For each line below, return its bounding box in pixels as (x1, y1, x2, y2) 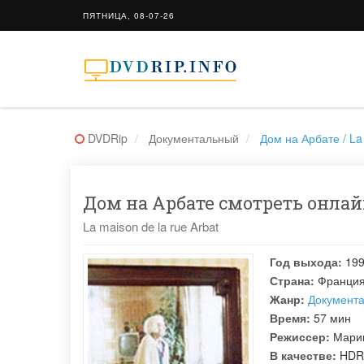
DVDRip (88, 130, 128, 146)
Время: (270, 310, 310, 326)
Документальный (149, 130, 239, 146)
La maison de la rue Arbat (83, 218, 219, 235)
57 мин (310, 310, 351, 326)
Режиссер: (270, 328, 330, 344)
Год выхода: (270, 253, 342, 270)
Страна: (270, 272, 314, 288)
